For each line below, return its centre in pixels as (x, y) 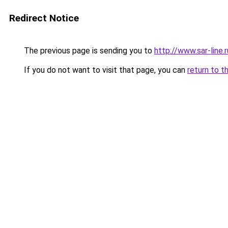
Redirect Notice (44, 18)
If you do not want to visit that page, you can (105, 70)
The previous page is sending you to (88, 51)
